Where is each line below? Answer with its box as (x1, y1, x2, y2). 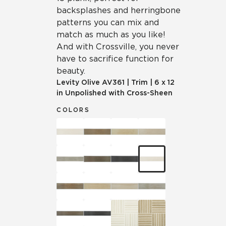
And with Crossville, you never (56, 42, 179, 51)
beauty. (56, 66, 85, 76)
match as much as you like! (56, 30, 165, 39)
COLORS (56, 106, 90, 114)
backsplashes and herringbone (56, 6, 181, 15)
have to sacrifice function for (56, 54, 174, 64)
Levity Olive (56, 78, 100, 86)
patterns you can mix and (56, 18, 159, 27)
